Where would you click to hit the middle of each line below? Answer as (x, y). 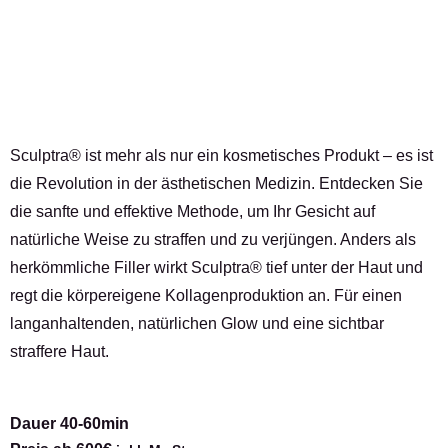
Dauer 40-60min (69, 423)
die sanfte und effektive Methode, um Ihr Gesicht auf (192, 211)
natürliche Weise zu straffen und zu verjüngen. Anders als (213, 239)
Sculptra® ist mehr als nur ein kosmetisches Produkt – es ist (221, 155)
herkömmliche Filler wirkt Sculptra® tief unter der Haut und (216, 267)
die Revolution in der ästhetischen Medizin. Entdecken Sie (216, 183)
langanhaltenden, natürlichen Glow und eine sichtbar (197, 323)
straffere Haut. (59, 351)
